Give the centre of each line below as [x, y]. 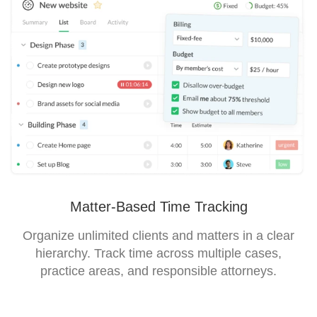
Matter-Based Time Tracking [158, 206]
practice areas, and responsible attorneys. [158, 271]
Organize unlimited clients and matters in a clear [158, 235]
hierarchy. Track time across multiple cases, [158, 253]
